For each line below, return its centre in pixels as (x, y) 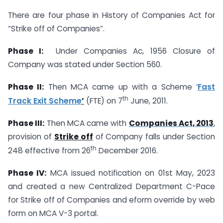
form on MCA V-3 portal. (53, 213)
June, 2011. (148, 101)
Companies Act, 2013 (171, 123)
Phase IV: (27, 173)
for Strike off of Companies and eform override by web (111, 200)
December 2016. (127, 151)
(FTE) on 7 (103, 101)
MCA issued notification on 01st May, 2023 (131, 173)
